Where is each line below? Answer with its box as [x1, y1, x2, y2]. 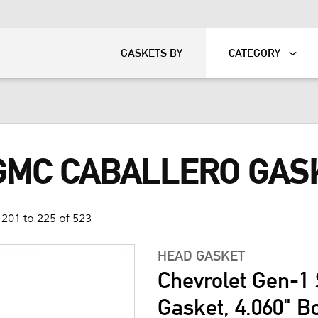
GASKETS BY [121, 46, 183, 60]
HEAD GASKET [158, 247, 245, 264]
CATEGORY [229, 46, 281, 60]
